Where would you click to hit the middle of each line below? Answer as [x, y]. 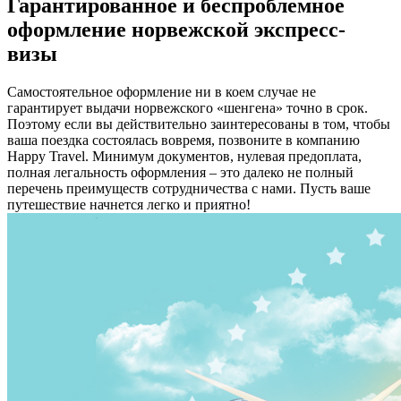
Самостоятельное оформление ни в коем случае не [162, 92]
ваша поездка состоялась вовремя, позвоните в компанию [183, 141]
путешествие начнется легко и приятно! [129, 205]
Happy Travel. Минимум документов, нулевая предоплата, [184, 157]
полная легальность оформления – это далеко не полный [180, 173]
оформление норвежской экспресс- [176, 30]
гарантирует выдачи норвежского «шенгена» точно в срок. [188, 108]
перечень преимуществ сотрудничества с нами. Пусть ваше [189, 189]
